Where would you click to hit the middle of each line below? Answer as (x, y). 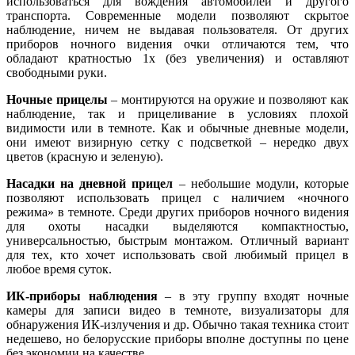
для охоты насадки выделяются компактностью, (177, 227)
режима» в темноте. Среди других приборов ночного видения (177, 212)
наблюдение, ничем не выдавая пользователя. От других (177, 30)
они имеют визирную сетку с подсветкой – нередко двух (177, 143)
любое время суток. (59, 269)
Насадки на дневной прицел (90, 184)
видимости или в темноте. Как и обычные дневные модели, (177, 128)
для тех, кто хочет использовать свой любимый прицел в (177, 255)
